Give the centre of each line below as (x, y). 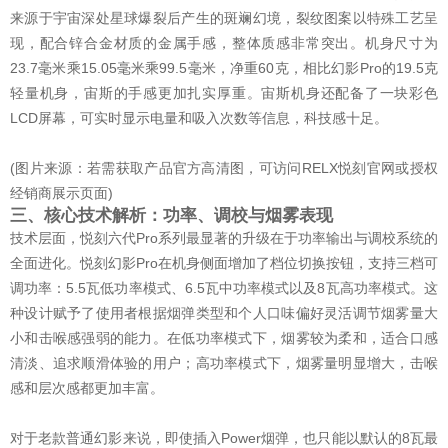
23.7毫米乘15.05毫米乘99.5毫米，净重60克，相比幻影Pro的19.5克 (224, 67)
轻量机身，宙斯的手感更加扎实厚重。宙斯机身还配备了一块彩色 (224, 92)
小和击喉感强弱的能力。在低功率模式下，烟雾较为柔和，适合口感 (224, 337)
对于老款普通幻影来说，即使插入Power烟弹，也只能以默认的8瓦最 (224, 437)
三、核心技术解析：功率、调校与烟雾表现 (171, 215)
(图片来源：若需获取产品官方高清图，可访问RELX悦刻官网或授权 (224, 167)
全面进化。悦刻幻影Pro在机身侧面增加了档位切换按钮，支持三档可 (224, 262)
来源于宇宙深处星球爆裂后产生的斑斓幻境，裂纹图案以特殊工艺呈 (224, 17)
